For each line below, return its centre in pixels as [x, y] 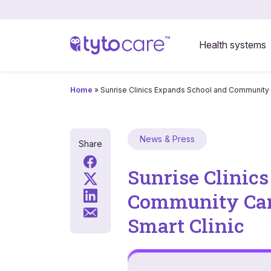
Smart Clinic [186, 225]
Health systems [232, 44]
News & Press [167, 139]
